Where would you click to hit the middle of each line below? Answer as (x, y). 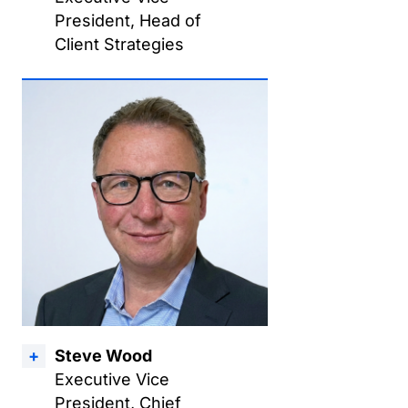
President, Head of (128, 20)
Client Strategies (119, 44)
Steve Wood (103, 356)
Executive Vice (112, 379)
